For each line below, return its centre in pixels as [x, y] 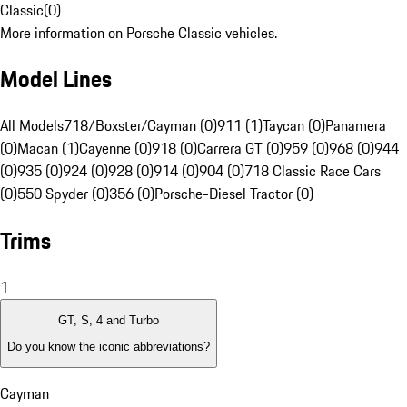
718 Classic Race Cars [313, 171]
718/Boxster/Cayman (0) [140, 126]
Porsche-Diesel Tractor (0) [234, 194]
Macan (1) [48, 149]
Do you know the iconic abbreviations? [109, 346]
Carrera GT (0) [240, 149]
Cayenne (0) [115, 149]
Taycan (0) [294, 126]
